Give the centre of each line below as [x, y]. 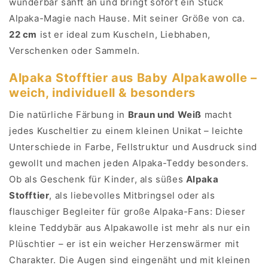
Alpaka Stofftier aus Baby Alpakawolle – [133, 78]
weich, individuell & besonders [103, 93]
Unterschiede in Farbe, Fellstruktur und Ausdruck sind [133, 147]
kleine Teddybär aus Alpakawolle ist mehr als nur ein [130, 228]
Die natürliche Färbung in [68, 115]
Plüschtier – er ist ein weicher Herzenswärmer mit [124, 244]
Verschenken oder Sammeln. [75, 51]
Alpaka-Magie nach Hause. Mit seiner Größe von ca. [127, 19]
